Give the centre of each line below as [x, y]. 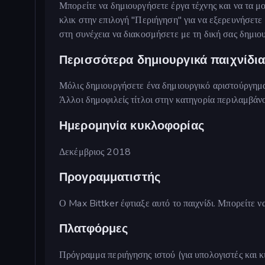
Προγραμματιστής [110, 177]
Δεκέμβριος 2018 [95, 152]
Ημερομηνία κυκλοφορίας [132, 126]
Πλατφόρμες [94, 229]
